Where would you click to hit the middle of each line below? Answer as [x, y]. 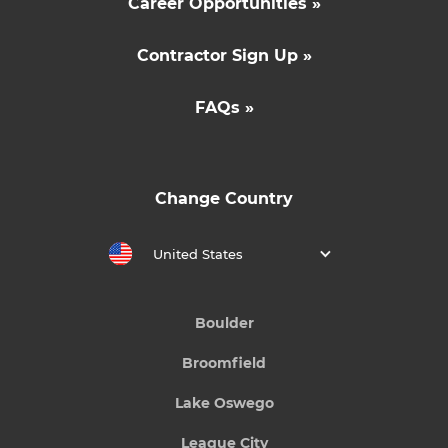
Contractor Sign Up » [224, 55]
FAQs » [224, 107]
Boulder [224, 322]
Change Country [224, 198]
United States [197, 254]
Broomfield [224, 362]
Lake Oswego [224, 402]
